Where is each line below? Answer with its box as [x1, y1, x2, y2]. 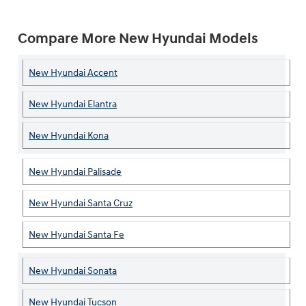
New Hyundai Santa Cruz [29, 197, 133, 210]
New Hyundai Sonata [29, 265, 117, 277]
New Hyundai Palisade [29, 166, 122, 178]
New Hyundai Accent [29, 67, 117, 79]
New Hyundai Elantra [29, 98, 117, 111]
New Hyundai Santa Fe [29, 229, 124, 241]
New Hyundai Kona [29, 130, 109, 142]
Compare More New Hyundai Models [18, 29, 258, 48]
